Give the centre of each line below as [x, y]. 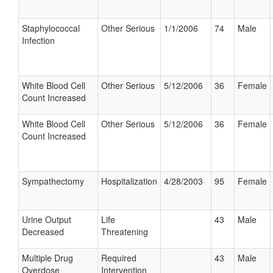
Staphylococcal [51, 28]
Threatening [125, 232]
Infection [38, 40]
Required [119, 258]
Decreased [43, 232]
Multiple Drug [48, 258]
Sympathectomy [53, 181]
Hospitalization [129, 181]
